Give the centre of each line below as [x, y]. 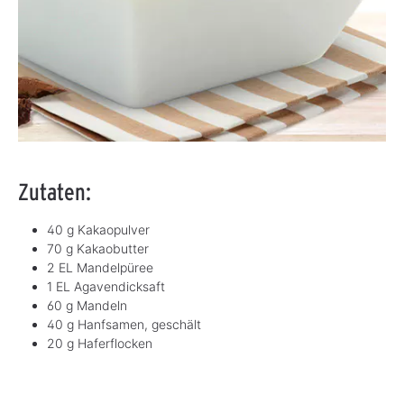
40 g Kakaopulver [98, 230]
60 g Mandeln [87, 306]
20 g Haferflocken [100, 344]
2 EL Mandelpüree [100, 268]
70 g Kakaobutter [98, 249]
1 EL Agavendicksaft [106, 287]
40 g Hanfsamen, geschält [124, 325]
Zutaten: [55, 192]
